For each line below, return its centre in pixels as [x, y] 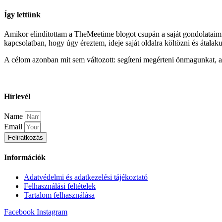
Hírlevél [17, 96]
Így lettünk [22, 15]
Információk [25, 158]
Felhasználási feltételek [60, 186]
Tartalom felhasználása [59, 195]
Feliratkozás [26, 138]
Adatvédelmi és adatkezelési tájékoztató [86, 177]
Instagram [52, 212]
